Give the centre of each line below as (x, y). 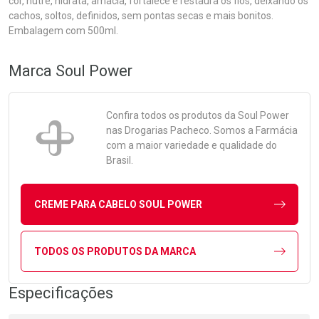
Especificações (61, 293)
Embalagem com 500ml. (63, 31)
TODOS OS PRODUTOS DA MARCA (115, 251)
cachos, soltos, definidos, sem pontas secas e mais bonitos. (141, 16)
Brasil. (120, 160)
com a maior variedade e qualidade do (192, 145)
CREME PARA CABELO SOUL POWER (118, 204)
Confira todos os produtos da (172, 115)
